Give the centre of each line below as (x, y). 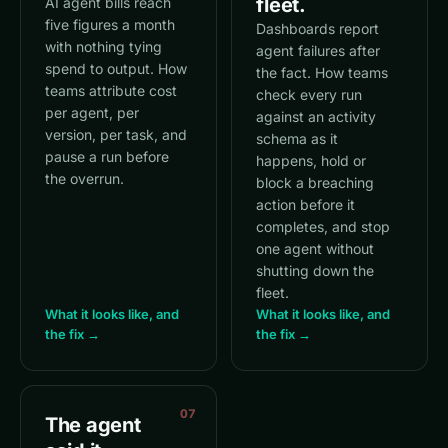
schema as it (297, 138)
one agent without (315, 248)
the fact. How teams (322, 72)
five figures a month (110, 24)
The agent (93, 425)
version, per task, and (116, 134)
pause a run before (107, 156)
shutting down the (315, 270)
